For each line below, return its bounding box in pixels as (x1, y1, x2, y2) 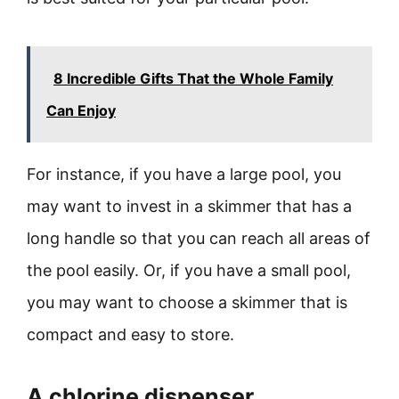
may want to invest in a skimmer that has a (27, 197, 352, 216)
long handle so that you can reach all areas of (27, 229, 370, 248)
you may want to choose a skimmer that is (27, 293, 347, 312)
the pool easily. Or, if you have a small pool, (27, 261, 351, 280)
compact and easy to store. (27, 325, 234, 344)
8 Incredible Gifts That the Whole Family (53, 69, 333, 87)
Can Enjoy (46, 102, 116, 119)
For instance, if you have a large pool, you (27, 165, 341, 183)
